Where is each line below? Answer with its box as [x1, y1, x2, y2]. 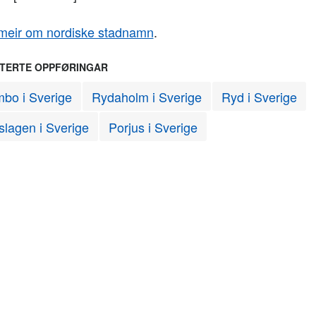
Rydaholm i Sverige [91, 87, 202, 106]
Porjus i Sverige [108, 118, 197, 136]
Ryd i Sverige [221, 87, 297, 106]
